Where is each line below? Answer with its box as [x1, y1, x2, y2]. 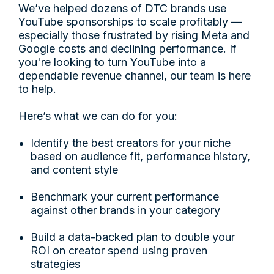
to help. [18, 82, 56, 95]
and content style [31, 163, 118, 176]
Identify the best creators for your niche [31, 136, 231, 149]
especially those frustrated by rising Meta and [18, 28, 250, 42]
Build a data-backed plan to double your [31, 230, 235, 243]
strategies [31, 257, 80, 270]
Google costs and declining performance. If [18, 42, 237, 55]
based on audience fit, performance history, [31, 149, 250, 163]
